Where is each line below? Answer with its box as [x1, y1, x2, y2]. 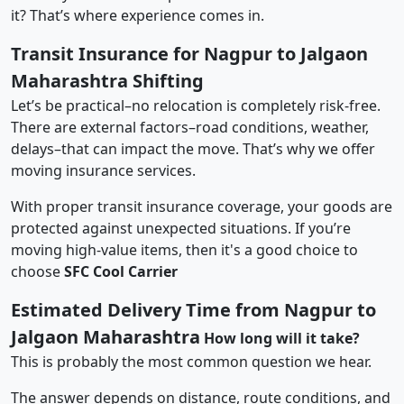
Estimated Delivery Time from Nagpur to [11, 297, 376, 322]
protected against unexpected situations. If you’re [11, 217, 351, 238]
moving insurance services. [11, 160, 196, 180]
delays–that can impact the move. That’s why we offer [11, 138, 375, 159]
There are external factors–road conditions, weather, [11, 116, 369, 137]
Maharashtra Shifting [11, 68, 204, 93]
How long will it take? [204, 327, 360, 348]
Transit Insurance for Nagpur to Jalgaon [11, 41, 368, 66]
